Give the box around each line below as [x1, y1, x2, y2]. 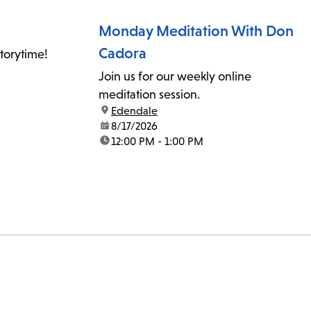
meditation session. [99, 87, 200, 102]
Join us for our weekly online [99, 69, 251, 84]
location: [99, 105, 140, 117]
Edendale [111, 105, 158, 117]
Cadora [99, 44, 146, 62]
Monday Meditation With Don [99, 22, 294, 40]
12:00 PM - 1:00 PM [111, 135, 203, 148]
